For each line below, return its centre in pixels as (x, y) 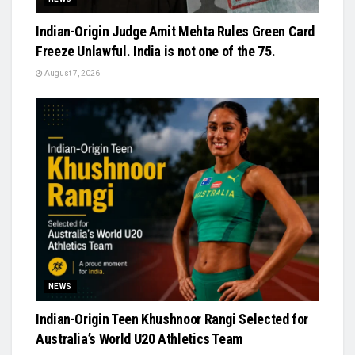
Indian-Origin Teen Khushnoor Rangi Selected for (172, 319)
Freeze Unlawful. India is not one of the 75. (156, 51)
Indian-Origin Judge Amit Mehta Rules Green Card (176, 31)
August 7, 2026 (71, 73)
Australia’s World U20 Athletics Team (139, 338)
